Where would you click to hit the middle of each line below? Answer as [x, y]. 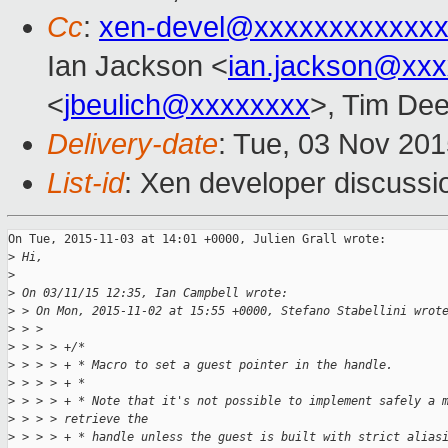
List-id [85, 183]
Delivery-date [132, 144]
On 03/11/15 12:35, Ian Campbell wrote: [151, 293]
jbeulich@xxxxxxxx [187, 105]
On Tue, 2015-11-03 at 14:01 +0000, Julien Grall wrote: [197, 239]
